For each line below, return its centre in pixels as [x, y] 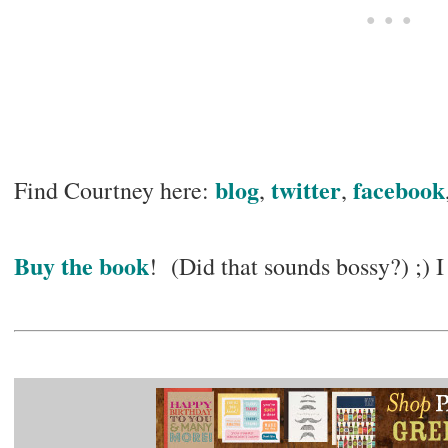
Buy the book [81, 266]
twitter [305, 190]
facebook [398, 190]
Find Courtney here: [114, 190]
